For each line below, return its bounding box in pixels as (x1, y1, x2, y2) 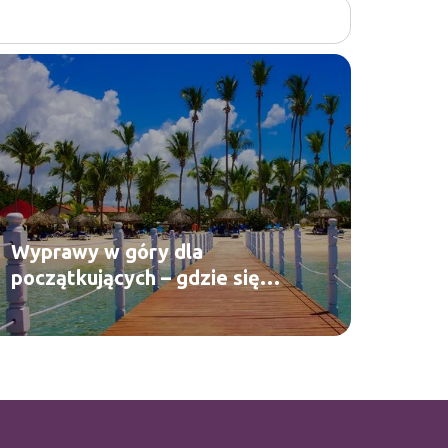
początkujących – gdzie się (11, 265, 260, 289)
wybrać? (11, 291, 88, 315)
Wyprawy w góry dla (11, 239, 203, 263)
